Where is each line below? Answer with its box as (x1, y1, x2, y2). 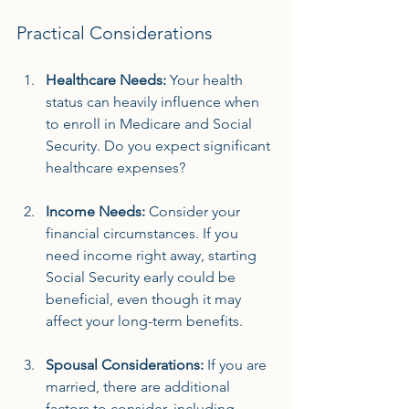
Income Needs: (46, 203, 145, 220)
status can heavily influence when (46, 93, 263, 110)
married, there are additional (46, 378, 234, 395)
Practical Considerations (16, 22, 213, 44)
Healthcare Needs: (46, 71, 166, 89)
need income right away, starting (46, 246, 260, 264)
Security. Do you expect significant (46, 137, 274, 154)
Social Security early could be (46, 268, 239, 286)
